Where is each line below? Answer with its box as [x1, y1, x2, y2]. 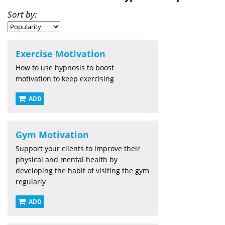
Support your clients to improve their [16, 143, 140, 153]
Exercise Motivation [16, 47, 105, 60]
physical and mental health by [16, 154, 118, 164]
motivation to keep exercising [16, 73, 114, 83]
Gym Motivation [16, 128, 89, 141]
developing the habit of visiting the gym [16, 165, 149, 175]
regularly [16, 176, 46, 186]
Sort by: [8, 8, 37, 20]
